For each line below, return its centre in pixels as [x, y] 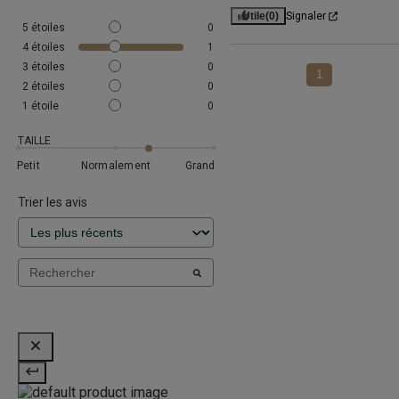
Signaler [305, 16]
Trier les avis [53, 203]
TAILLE [34, 141]
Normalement [116, 165]
